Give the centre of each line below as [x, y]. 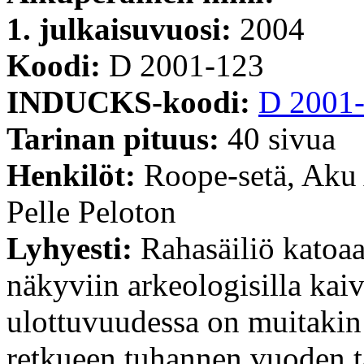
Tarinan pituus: [117, 138]
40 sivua [282, 138]
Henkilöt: [75, 175]
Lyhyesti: [74, 248]
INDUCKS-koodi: [132, 102]
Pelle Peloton [91, 211]
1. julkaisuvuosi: [123, 28]
